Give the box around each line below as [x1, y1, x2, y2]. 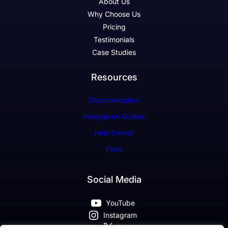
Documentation [89, 96, 139, 105]
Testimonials [94, 35, 134, 44]
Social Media [87, 174, 141, 185]
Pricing [102, 22, 126, 32]
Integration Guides [83, 112, 145, 121]
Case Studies [92, 48, 136, 57]
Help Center [94, 128, 134, 137]
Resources [91, 72, 137, 83]
